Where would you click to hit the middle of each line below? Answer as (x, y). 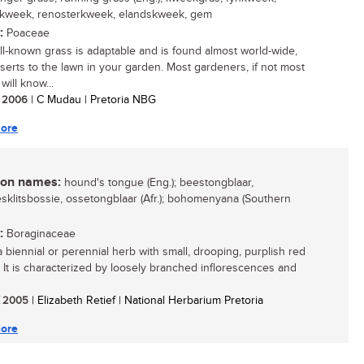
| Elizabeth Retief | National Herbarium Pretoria (146, 301)
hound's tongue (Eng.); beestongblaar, (157, 183)
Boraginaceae (39, 234)
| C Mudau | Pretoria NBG (92, 100)
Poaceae (26, 33)
